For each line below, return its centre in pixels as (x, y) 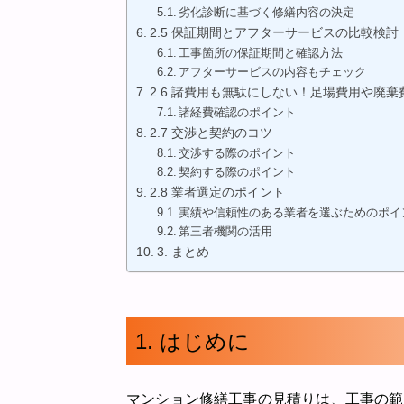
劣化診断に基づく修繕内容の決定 (267, 12)
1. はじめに (193, 341)
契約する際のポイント (238, 172)
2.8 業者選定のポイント (217, 192)
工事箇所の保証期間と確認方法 (261, 53)
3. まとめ (183, 252)
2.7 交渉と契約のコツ (211, 133)
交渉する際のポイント (238, 153)
